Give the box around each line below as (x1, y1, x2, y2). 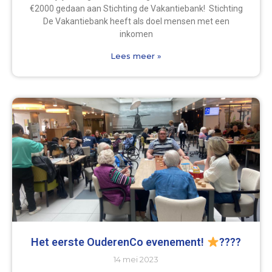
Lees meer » (110, 50, 161, 61)
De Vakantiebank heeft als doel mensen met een (42, 16, 229, 26)
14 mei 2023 (114, 254, 158, 264)
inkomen (119, 29, 153, 39)
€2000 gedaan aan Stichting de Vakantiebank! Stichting (29, 3, 243, 13)
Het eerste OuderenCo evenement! (31, 235, 207, 248)
